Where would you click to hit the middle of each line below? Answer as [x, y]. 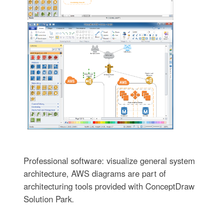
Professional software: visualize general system [109, 161]
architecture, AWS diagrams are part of [95, 174]
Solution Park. [49, 199]
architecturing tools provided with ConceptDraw [109, 186]
